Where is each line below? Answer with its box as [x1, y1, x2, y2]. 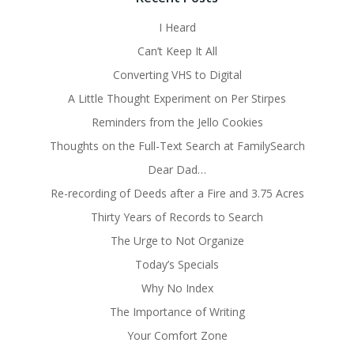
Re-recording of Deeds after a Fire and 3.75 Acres [50, 186, 304, 201]
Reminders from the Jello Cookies [91, 115, 263, 130]
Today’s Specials [135, 257, 219, 273]
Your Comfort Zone [126, 328, 228, 344]
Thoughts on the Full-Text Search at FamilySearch [49, 138, 305, 154]
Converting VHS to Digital [112, 67, 242, 83]
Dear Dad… [148, 162, 206, 178]
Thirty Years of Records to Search [91, 209, 263, 225]
